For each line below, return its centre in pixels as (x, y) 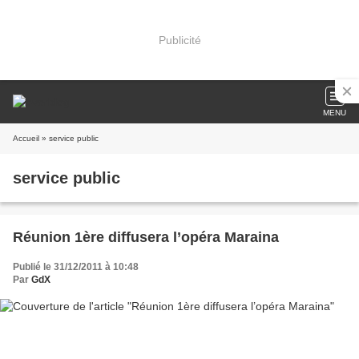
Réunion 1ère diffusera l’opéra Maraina (146, 237)
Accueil (26, 138)
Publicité (179, 40)
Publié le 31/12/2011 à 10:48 (76, 267)
